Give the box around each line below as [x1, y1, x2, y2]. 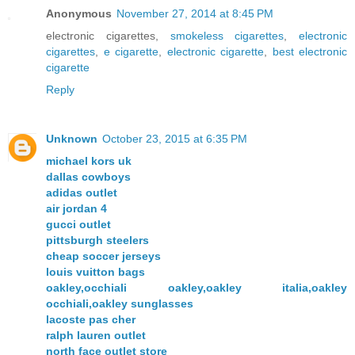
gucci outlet [46, 218, 111, 231]
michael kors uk [46, 155, 132, 168]
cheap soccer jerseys [46, 250, 161, 263]
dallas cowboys [46, 170, 131, 184]
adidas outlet [46, 186, 117, 200]
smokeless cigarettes [170, 29, 284, 43]
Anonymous [46, 7, 112, 21]
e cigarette [103, 45, 158, 59]
